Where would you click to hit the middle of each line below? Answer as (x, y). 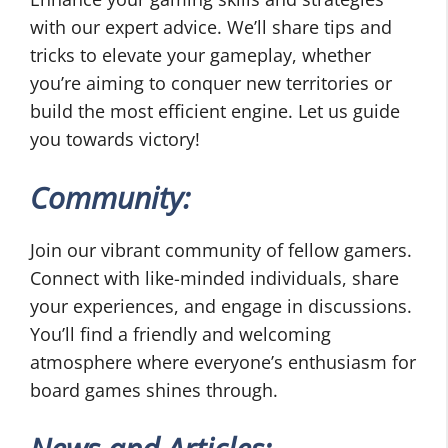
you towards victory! (115, 139)
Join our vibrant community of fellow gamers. (221, 250)
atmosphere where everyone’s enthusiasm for (223, 362)
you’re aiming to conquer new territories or (211, 83)
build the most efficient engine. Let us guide (215, 111)
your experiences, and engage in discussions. (221, 306)
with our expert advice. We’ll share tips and (211, 27)
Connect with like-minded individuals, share (214, 278)
